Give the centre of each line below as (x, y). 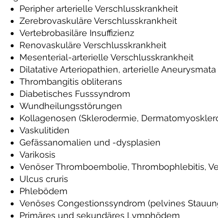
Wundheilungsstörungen (71, 106)
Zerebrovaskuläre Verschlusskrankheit (98, 21)
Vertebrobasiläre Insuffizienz (77, 33)
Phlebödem (44, 191)
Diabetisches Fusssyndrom (75, 94)
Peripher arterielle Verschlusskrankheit (99, 9)
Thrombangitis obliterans (71, 82)
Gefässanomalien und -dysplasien (90, 142)
